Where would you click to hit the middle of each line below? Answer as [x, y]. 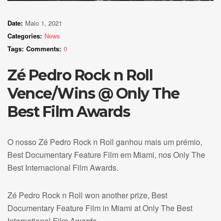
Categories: [25, 36]
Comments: [44, 48]
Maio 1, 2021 [44, 23]
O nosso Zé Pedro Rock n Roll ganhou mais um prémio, [105, 142]
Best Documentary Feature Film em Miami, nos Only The [106, 154]
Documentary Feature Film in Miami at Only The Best [100, 208]
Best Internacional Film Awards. [63, 167]
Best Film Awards [69, 111]
